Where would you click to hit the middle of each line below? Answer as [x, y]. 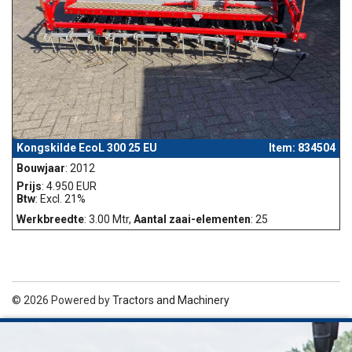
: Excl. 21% [60, 198]
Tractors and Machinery [171, 300]
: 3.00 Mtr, [109, 219]
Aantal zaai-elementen [192, 219]
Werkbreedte [50, 219]
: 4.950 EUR [69, 186]
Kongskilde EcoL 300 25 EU [87, 147]
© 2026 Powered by [62, 300]
